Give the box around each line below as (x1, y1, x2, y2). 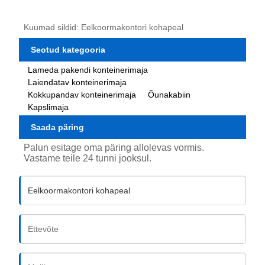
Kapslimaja (28, 102, 69, 112)
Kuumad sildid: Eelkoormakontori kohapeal (24, 22, 184, 32)
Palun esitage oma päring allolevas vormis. (24, 143, 205, 153)
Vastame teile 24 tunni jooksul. (24, 153, 152, 164)
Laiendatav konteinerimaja (28, 77, 127, 87)
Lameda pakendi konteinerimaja (28, 64, 148, 75)
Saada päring (31, 122, 85, 132)
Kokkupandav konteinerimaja (28, 89, 137, 99)
